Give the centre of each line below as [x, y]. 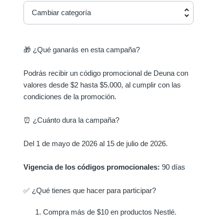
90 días [173, 167]
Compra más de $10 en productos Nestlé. [110, 212]
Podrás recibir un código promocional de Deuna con [106, 73]
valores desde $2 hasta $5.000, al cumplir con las [102, 85]
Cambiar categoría [61, 13]
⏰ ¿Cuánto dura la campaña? [71, 120]
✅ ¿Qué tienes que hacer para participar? [90, 191]
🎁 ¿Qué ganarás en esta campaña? [82, 50]
